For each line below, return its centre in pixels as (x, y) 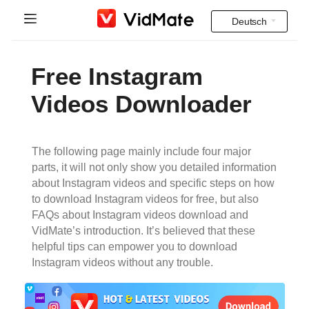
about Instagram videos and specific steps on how (153, 183)
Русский (249, 266)
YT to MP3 (40, 195)
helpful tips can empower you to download (134, 247)
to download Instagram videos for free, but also (145, 199)
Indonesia (249, 54)
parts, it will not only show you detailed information (154, 167)
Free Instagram (117, 76)
